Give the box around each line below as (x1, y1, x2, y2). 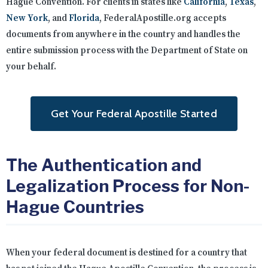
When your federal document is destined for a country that (6, 247, 247, 259)
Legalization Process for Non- (6, 176, 249, 197)
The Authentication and (6, 155, 202, 176)
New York (6, 13, 48, 25)
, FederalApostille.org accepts (99, 13, 226, 25)
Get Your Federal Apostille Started (50, 107, 218, 121)
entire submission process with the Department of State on (6, 45, 248, 57)
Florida (69, 13, 99, 25)
